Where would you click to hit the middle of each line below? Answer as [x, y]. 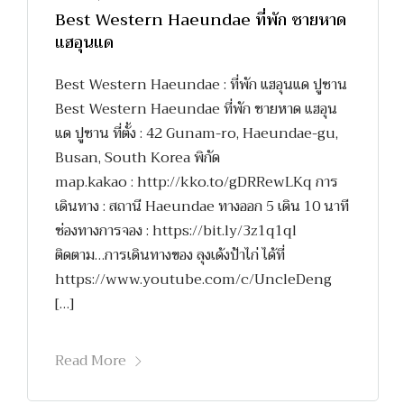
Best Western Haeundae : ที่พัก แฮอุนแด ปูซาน [201, 84]
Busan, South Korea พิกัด [138, 157]
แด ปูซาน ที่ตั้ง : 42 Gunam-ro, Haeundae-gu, [197, 133]
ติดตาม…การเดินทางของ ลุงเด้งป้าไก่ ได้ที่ [172, 255]
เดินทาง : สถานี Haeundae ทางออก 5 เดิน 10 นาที [202, 206]
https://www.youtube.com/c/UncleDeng [193, 279]
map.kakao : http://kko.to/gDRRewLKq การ [197, 182]
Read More [91, 360]
